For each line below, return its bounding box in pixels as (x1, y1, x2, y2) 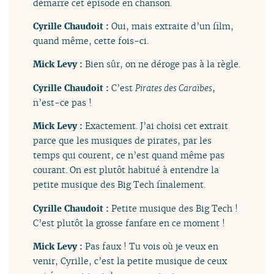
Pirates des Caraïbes (135, 81, 213, 94)
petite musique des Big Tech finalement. (33, 179, 206, 191)
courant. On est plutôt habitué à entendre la (33, 164, 220, 176)
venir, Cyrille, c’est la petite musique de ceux (33, 255, 228, 267)
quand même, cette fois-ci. (33, 35, 149, 47)
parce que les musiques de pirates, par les (33, 135, 212, 147)
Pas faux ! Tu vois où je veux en (85, 240, 219, 253)
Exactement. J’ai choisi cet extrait (85, 120, 229, 132)
